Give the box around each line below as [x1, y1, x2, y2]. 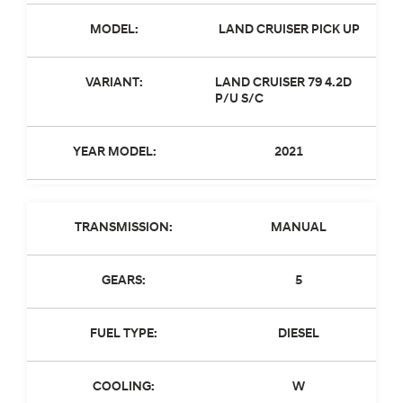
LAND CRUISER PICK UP [218, 22, 360, 37]
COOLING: [93, 380, 155, 394]
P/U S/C [215, 92, 264, 106]
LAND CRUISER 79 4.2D [215, 76, 352, 90]
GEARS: [102, 273, 146, 288]
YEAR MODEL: [72, 145, 157, 159]
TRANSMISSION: [75, 220, 173, 235]
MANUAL [270, 220, 327, 235]
